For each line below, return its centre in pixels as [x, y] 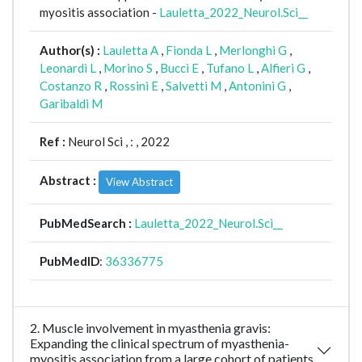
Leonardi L [68, 68]
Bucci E [179, 68]
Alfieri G [283, 68]
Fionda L [189, 51]
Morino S [128, 68]
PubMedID [69, 261]
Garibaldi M [71, 104]
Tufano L [230, 68]
